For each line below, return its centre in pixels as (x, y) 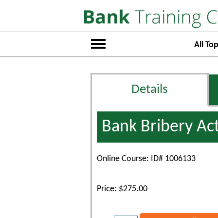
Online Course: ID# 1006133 (146, 159)
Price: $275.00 (122, 189)
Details (150, 90)
